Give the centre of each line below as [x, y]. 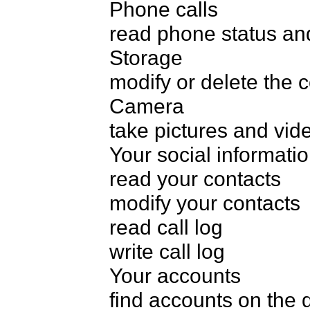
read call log [166, 227]
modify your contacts [204, 202]
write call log [167, 251]
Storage [146, 57]
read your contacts [195, 178]
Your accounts [175, 275]
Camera [146, 106]
